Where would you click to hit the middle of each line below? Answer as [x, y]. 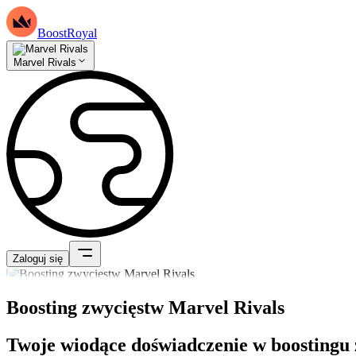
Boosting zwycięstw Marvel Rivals [145, 308]
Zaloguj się [38, 259]
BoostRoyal [67, 33]
